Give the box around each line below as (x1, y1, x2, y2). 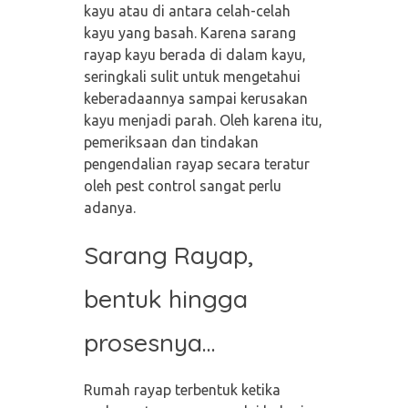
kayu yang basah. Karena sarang (83, 24, 296, 41)
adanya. (83, 199, 136, 216)
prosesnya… (83, 326, 216, 358)
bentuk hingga (83, 282, 248, 314)
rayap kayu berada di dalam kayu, (83, 46, 306, 63)
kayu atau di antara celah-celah (83, 2, 291, 19)
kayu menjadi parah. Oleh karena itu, (83, 111, 322, 128)
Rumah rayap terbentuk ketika (83, 382, 280, 399)
